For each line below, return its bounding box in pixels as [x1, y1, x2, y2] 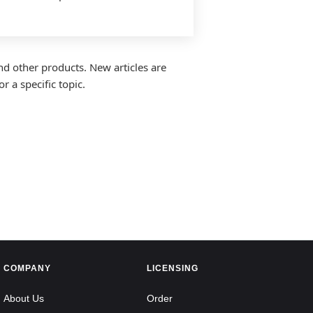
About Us [3, 292, 44, 304]
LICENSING [147, 263, 199, 273]
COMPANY [3, 263, 51, 273]
